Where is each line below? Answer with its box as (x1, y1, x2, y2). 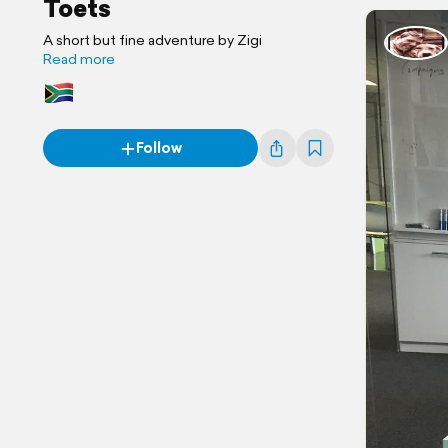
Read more (43, 49, 115, 69)
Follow (135, 138, 182, 158)
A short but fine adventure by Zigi (43, 30, 262, 50)
